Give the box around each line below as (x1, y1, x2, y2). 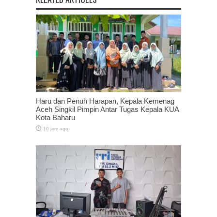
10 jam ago (43, 125, 68, 131)
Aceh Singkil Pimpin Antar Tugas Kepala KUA (36, 105, 179, 113)
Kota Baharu (36, 113, 75, 122)
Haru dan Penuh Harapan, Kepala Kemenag (36, 96, 174, 105)
